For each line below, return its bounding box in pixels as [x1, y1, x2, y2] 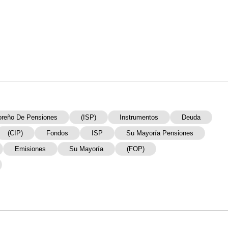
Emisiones [15, 145, 46, 153]
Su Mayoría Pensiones [126, 129, 193, 137]
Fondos [46, 129, 68, 137]
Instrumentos [120, 113, 158, 121]
